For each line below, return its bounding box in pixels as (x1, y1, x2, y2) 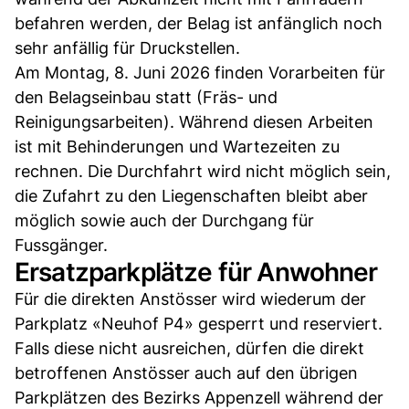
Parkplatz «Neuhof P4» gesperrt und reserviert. (15, 313, 383, 333)
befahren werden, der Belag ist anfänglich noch (15, 13, 383, 33)
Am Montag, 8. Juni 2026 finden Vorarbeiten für (15, 62, 385, 82)
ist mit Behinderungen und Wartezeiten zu (15, 136, 340, 156)
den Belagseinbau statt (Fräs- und (15, 87, 278, 107)
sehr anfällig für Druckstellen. (15, 37, 240, 58)
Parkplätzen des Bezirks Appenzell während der (15, 387, 383, 407)
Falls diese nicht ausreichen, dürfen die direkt (15, 338, 364, 358)
